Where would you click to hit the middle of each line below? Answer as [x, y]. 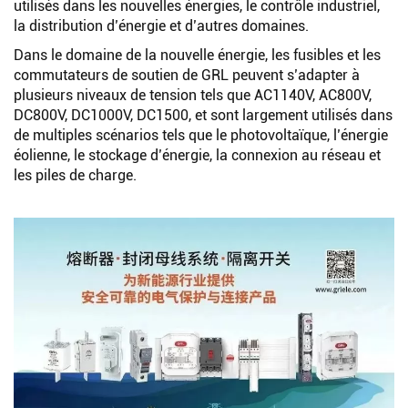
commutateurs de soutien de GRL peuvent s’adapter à [187, 75]
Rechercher [190, 17]
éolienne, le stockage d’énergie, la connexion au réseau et [197, 155]
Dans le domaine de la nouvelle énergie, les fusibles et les [197, 55]
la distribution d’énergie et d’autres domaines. [161, 25]
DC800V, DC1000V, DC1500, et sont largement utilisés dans [203, 115]
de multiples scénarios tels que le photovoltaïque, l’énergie [201, 135]
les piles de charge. [75, 175]
